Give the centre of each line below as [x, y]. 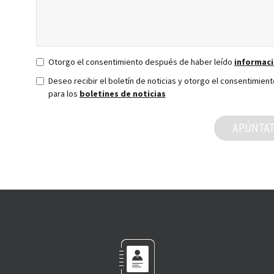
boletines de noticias [123, 94]
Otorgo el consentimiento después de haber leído [141, 62]
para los [64, 94]
